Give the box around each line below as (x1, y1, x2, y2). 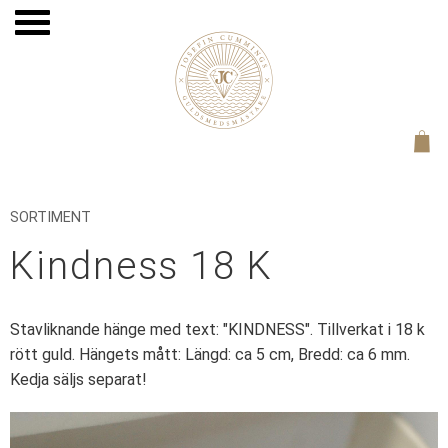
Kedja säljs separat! (10, 370, 147, 390)
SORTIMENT (10, 209, 91, 226)
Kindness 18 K (10, 243, 273, 289)
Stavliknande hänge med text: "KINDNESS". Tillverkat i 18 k (10, 320, 425, 340)
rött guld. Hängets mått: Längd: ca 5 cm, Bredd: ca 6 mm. (10, 345, 410, 365)
